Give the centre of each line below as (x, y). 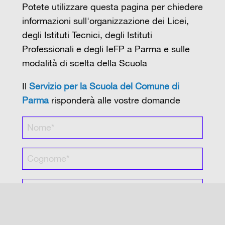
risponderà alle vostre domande (115, 100)
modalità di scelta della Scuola (85, 63)
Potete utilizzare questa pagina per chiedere (113, 7)
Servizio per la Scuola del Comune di (104, 86)
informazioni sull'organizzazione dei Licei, (105, 21)
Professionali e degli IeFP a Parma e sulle (106, 49)
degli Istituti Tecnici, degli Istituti (87, 35)
